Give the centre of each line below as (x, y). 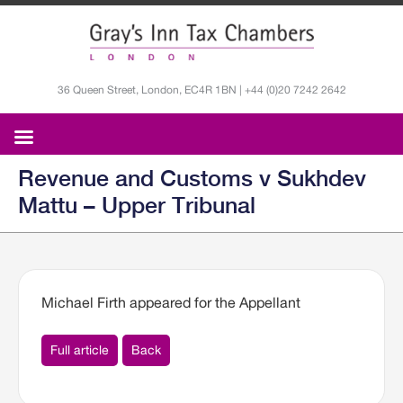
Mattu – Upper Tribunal (137, 206)
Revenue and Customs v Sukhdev (192, 179)
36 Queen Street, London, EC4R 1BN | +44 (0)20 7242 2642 (201, 90)
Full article (80, 350)
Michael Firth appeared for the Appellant (171, 303)
